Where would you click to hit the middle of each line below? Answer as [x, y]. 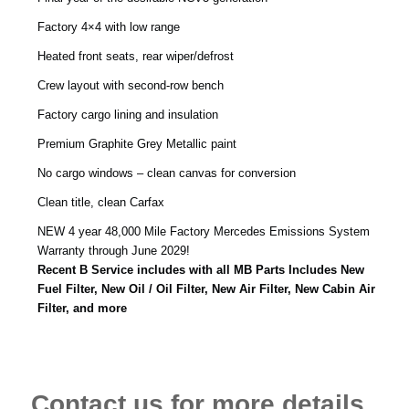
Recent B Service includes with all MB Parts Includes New [200, 270]
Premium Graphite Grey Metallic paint [136, 144]
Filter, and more [82, 309]
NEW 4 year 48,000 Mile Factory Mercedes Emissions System [203, 232]
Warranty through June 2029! [113, 251]
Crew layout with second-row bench [130, 86]
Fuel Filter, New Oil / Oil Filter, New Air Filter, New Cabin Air [206, 289]
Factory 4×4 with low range [108, 27]
